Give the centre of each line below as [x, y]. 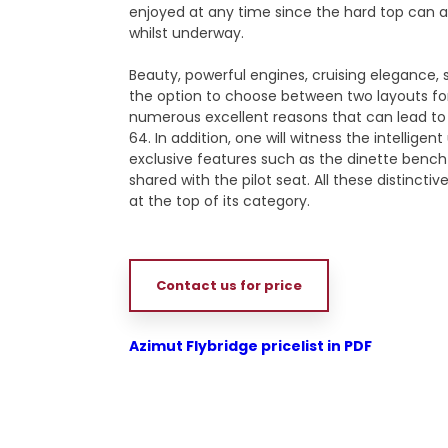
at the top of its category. [220, 200]
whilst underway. [187, 32]
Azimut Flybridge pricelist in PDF [251, 345]
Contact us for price [229, 285]
